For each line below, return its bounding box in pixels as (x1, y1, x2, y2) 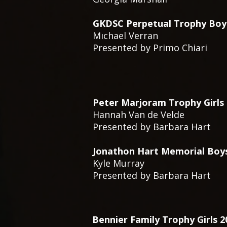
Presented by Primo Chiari (93, 42, 207, 54)
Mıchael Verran (93, 29, 158, 42)
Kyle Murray (93, 157, 144, 169)
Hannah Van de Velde (93, 108, 184, 121)
